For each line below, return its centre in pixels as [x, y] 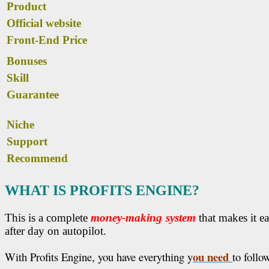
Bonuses [27, 61]
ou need [213, 257]
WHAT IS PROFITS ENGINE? [102, 191]
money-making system [143, 218]
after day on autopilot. [56, 231]
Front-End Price [47, 40]
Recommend [37, 159]
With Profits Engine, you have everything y [99, 257]
